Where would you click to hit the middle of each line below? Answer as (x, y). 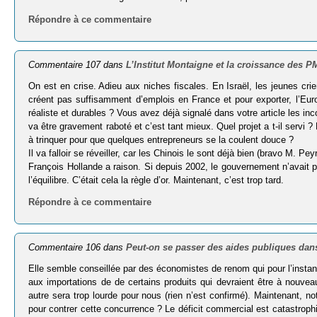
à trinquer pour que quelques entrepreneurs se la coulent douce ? (161, 139)
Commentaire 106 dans (77, 248)
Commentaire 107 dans (77, 64)
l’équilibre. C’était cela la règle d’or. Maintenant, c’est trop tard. (156, 180)
